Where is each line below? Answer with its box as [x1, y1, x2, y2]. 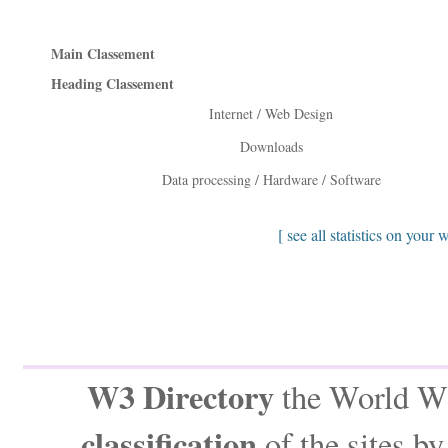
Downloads [239, 137, 303, 157]
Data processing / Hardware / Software [161, 170, 381, 190]
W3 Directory [86, 373, 274, 420]
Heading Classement [50, 73, 174, 95]
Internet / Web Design [209, 104, 333, 124]
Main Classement [50, 43, 155, 65]
